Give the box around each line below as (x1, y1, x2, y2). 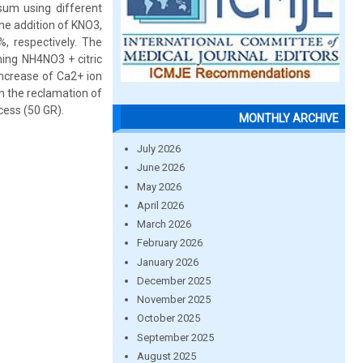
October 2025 (136, 312, 200, 325)
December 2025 (136, 274, 211, 287)
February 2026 (136, 237, 203, 250)
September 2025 (136, 331, 214, 344)
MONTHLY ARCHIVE (239, 112, 339, 125)
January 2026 (136, 255, 199, 268)
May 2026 (136, 180, 181, 193)
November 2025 (136, 293, 211, 305)
